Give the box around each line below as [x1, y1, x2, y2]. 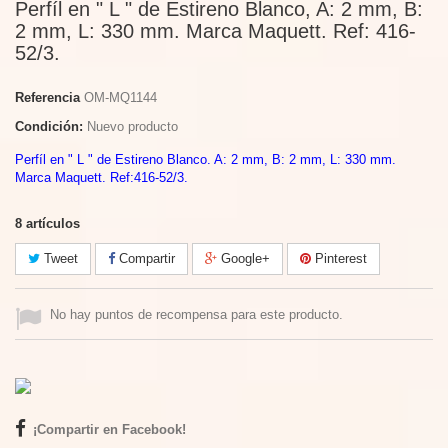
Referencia [15, 90, 80, 105]
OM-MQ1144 [84, 90, 157, 105]
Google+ [217, 251, 270, 266]
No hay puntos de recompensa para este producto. [50, 307, 343, 322]
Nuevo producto [87, 119, 178, 134]
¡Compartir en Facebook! [33, 422, 186, 437]
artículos [26, 216, 80, 231]
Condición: [15, 119, 83, 134]
